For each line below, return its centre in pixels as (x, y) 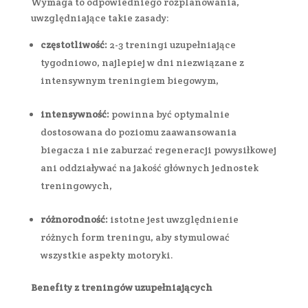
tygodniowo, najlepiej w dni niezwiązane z (142, 62)
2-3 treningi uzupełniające (172, 44)
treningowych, (76, 185)
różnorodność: (74, 219)
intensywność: (76, 114)
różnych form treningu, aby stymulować (135, 237)
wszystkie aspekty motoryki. (108, 255)
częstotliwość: (75, 44)
